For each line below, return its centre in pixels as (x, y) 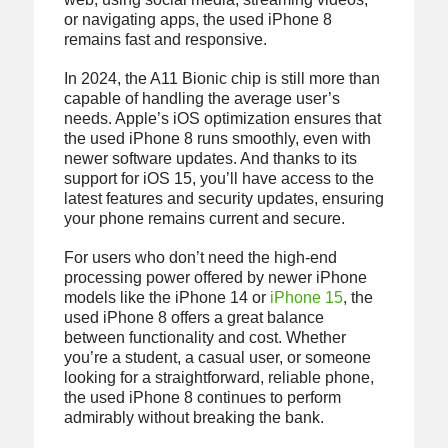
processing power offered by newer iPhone (215, 277)
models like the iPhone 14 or (166, 297)
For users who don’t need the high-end (200, 257)
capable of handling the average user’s (201, 98)
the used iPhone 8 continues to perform (202, 397)
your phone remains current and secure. (204, 218)
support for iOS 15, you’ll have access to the (218, 178)
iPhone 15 (306, 297)
